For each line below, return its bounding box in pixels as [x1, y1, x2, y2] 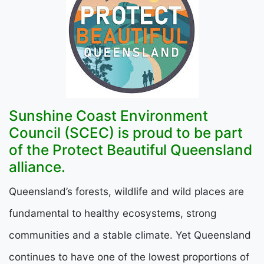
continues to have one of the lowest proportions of [9, 250, 249, 263]
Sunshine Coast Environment [9, 106, 208, 124]
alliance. [9, 157, 65, 176]
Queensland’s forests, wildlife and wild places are [9, 184, 244, 197]
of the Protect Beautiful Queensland [9, 140, 252, 159]
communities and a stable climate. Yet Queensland [9, 228, 251, 241]
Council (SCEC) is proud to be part [9, 123, 243, 141]
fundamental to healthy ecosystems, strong [9, 206, 216, 219]
